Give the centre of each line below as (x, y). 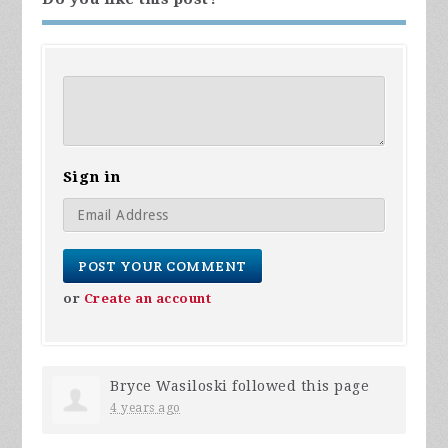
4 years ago (145, 407)
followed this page (298, 385)
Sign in (92, 176)
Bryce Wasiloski (169, 385)
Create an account (147, 298)
